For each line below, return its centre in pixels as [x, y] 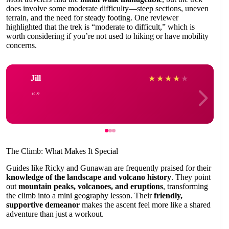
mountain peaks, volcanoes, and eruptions [91, 186]
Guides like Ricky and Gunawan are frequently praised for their [109, 168]
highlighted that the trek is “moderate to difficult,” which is [100, 27]
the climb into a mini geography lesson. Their [80, 195]
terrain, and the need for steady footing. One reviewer [92, 17]
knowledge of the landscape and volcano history [89, 177]
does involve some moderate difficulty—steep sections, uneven [107, 8]
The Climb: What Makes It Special [62, 151]
